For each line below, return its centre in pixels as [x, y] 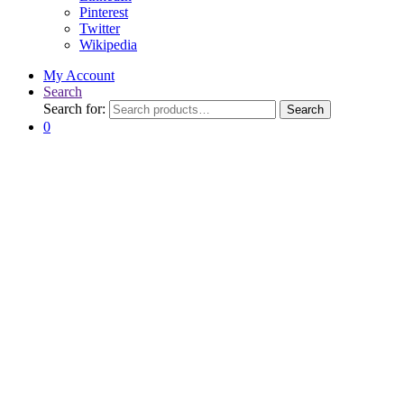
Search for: [74, 108]
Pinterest [104, 12]
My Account [79, 75]
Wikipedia [108, 44]
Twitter [100, 28]
